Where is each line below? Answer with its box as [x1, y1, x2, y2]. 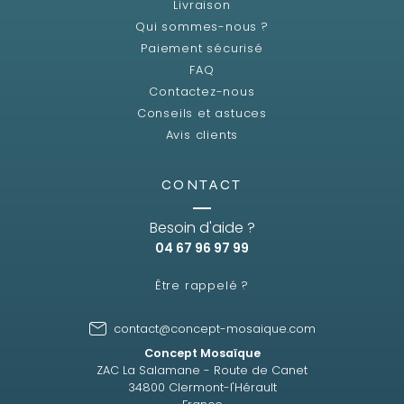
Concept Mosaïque [143, 344, 261, 361]
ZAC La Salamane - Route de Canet [96, 362, 308, 378]
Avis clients [165, 126, 239, 142]
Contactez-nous [149, 83, 255, 99]
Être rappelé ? [154, 277, 250, 293]
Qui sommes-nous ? [135, 18, 269, 34]
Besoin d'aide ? [149, 216, 255, 238]
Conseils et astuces [136, 105, 268, 121]
